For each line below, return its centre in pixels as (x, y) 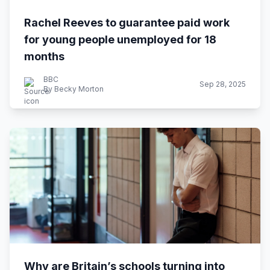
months (44, 56)
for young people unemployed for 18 (120, 39)
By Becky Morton (74, 89)
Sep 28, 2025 (223, 84)
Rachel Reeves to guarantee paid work (127, 23)
